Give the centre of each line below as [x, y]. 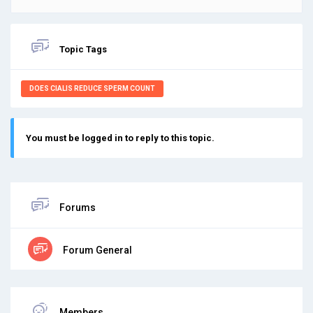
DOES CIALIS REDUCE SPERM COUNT [92, 88]
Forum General [96, 250]
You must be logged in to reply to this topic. [120, 138]
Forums [78, 207]
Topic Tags [83, 49]
